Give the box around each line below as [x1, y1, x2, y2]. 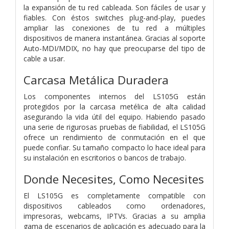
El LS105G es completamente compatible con [24, 190, 205, 200]
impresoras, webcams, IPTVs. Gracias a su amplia [24, 211, 205, 221]
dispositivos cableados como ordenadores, [24, 200, 205, 211]
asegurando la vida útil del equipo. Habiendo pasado [24, 111, 205, 122]
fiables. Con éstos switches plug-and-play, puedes [24, 12, 205, 22]
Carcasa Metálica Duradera [24, 72, 169, 88]
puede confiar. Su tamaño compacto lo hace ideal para [24, 142, 205, 152]
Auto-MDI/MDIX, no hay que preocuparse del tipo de [24, 43, 205, 53]
